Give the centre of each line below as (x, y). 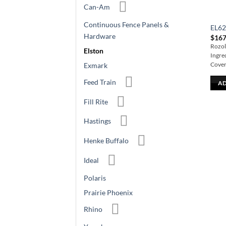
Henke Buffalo (106, 141)
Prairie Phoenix (108, 193)
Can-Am (97, 7)
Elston (94, 51)
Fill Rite (96, 101)
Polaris (95, 178)
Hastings (97, 121)
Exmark (96, 66)
